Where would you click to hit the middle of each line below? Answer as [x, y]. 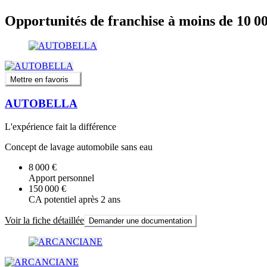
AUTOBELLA [41, 104]
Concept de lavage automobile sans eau [79, 147]
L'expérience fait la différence [60, 127]
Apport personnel [61, 178]
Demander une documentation [140, 221]
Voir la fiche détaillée [44, 221]
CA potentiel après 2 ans [74, 200]
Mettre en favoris [39, 79]
